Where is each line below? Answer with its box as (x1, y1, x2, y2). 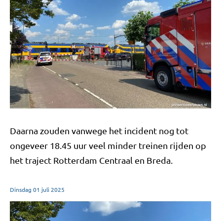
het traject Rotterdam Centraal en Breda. (10, 155, 173, 165)
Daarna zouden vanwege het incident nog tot (10, 126, 188, 136)
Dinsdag (10, 186, 32, 193)
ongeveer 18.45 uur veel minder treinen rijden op (10, 141, 206, 150)
